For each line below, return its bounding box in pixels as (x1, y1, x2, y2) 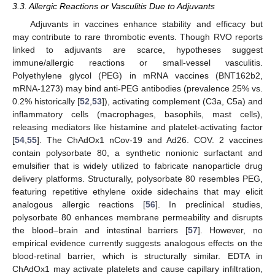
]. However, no (197, 225, 263, 235)
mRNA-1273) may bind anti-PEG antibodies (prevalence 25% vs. (12, 83, 263, 93)
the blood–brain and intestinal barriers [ (12, 225, 188, 235)
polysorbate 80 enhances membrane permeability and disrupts (12, 212, 263, 222)
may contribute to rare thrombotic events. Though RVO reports (12, 31, 263, 42)
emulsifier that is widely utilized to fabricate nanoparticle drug (12, 160, 263, 171)
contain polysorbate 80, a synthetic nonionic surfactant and (12, 147, 263, 158)
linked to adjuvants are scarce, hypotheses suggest (12, 44, 263, 55)
